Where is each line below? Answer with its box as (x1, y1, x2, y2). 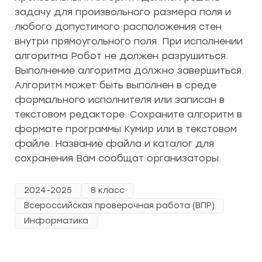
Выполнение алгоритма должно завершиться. (15, 65, 244, 76)
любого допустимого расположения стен (15, 21, 222, 32)
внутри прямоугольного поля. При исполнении (15, 36, 243, 47)
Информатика (24, 216, 88, 226)
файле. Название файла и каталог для (15, 138, 214, 149)
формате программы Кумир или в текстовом (15, 123, 237, 135)
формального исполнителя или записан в (15, 94, 225, 105)
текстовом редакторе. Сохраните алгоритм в (15, 109, 242, 120)
